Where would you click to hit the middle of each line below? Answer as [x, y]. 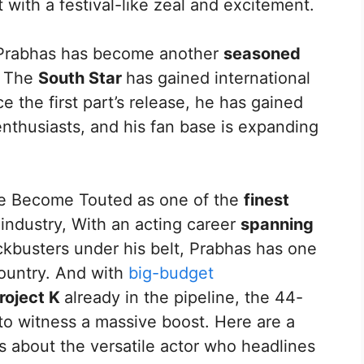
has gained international [218, 78]
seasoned [262, 54]
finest [266, 200]
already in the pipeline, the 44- [184, 298]
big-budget [171, 273]
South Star [82, 78]
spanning [277, 225]
